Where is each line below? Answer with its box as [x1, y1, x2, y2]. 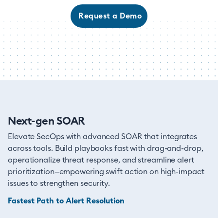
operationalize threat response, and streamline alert [8, 156, 194, 164]
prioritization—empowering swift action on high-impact [8, 168, 204, 176]
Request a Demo [78, 12, 142, 20]
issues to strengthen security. [8, 180, 110, 187]
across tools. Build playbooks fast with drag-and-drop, [8, 145, 203, 152]
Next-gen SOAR [8, 116, 85, 127]
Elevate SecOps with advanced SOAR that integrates [8, 133, 198, 141]
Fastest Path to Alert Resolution [8, 197, 125, 205]
